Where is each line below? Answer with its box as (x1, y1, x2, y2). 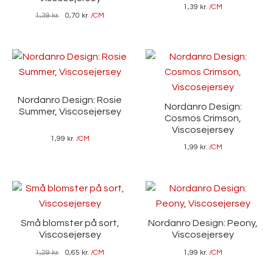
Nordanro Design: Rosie (18, 95, 122, 105)
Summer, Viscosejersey (18, 107, 121, 117)
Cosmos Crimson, (165, 113, 242, 123)
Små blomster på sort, (20, 218, 119, 228)
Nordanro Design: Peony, (148, 218, 258, 228)
